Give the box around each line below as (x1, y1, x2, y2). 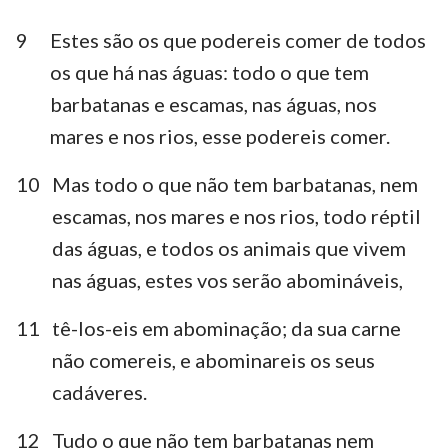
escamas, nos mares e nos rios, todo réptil (52, 203, 421, 228)
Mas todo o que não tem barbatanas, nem (52, 171, 418, 196)
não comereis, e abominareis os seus (52, 347, 375, 372)
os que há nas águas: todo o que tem (50, 59, 369, 84)
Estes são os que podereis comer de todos (50, 27, 426, 52)
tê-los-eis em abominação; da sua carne (52, 315, 401, 340)
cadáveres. (52, 379, 147, 404)
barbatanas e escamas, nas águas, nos (50, 91, 377, 116)
